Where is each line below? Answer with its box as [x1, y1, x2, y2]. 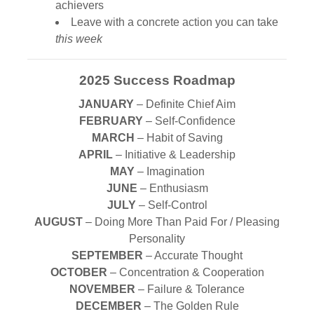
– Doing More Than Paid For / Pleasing [83, 216, 280, 228]
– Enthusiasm [137, 182, 208, 194]
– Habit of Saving [134, 132, 223, 144]
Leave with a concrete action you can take [71, 16, 278, 28]
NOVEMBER [69, 283, 135, 295]
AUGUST [34, 216, 83, 228]
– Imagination [134, 165, 205, 177]
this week [55, 33, 102, 45]
